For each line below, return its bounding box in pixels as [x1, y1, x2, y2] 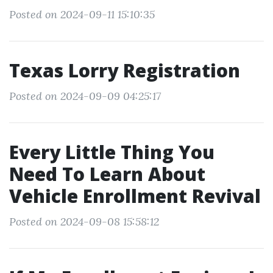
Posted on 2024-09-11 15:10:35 [9, 7, 155, 21]
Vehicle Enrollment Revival [9, 183, 261, 208]
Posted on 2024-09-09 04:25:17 [9, 89, 161, 103]
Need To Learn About [9, 161, 205, 186]
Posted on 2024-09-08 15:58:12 [9, 214, 159, 229]
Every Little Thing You [9, 140, 214, 165]
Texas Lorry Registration [9, 58, 240, 83]
